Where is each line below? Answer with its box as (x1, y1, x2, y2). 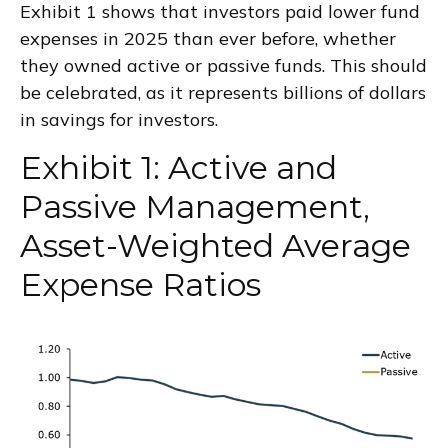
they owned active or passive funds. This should (20, 54, 427, 77)
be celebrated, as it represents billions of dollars (20, 81, 426, 104)
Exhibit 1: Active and (20, 148, 337, 187)
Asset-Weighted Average (20, 226, 411, 265)
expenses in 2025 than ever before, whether (20, 27, 396, 50)
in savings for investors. (20, 108, 218, 131)
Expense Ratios (20, 265, 261, 304)
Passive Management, (20, 187, 370, 226)
